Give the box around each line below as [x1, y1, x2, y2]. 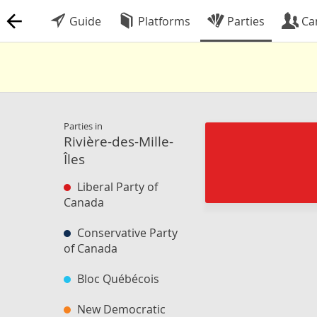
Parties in [64, 120, 103, 132]
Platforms [135, 13, 190, 29]
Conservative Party [74, 225, 178, 241]
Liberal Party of [74, 179, 158, 195]
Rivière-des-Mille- [64, 132, 173, 150]
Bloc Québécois [74, 271, 159, 287]
